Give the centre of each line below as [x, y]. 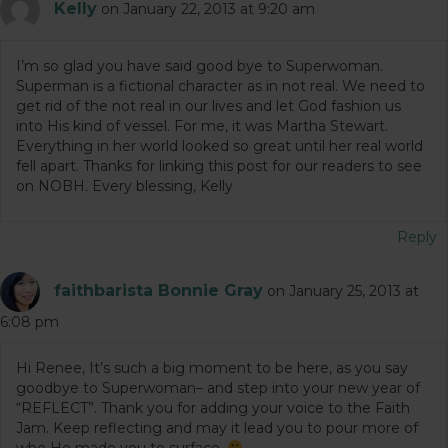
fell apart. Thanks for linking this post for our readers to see [219, 165]
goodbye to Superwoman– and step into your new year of [218, 387]
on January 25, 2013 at [343, 290]
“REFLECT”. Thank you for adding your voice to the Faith [213, 407]
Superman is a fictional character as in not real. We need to [220, 85]
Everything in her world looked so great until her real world [219, 145]
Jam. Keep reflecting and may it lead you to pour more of [217, 427]
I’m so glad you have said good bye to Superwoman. [199, 65]
